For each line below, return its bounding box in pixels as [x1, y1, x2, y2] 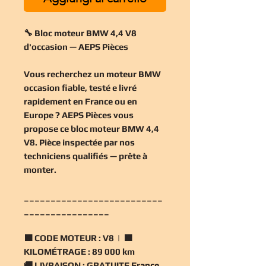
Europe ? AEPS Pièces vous [24, 109, 134, 120]
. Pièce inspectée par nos [35, 137, 135, 147]
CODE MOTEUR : [34, 232, 101, 243]
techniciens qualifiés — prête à [24, 150, 147, 161]
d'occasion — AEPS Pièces [24, 41, 128, 52]
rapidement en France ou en [24, 96, 137, 106]
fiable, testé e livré [60, 82, 137, 93]
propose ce [24, 123, 71, 134]
